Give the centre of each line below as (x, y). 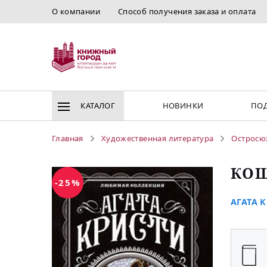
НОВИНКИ (183, 106)
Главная (68, 139)
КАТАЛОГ (97, 106)
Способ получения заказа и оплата (187, 11)
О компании (76, 11)
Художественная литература (157, 139)
